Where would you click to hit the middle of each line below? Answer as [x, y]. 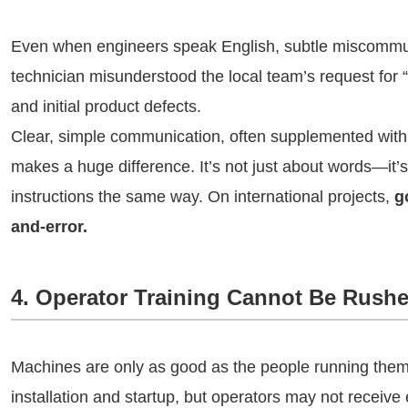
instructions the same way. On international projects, [203, 197]
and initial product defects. [106, 107]
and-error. [49, 227]
